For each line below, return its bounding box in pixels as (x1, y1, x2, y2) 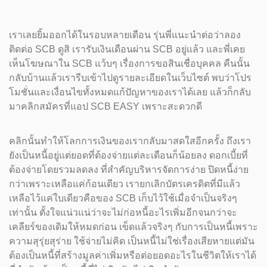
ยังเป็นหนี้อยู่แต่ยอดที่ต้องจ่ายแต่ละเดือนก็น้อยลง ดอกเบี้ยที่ (9, 150, 248, 160)
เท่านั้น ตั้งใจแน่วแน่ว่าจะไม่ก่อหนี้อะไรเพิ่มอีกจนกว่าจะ (9, 207, 237, 218)
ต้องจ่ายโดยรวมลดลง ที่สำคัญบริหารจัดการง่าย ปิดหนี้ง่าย (9, 164, 249, 175)
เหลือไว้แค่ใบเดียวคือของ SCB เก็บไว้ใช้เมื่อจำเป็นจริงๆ (9, 193, 237, 203)
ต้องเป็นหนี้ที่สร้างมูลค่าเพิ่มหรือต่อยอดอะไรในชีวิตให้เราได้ (9, 250, 256, 260)
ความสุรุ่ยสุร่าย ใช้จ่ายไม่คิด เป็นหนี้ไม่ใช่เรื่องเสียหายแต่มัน (9, 236, 254, 246)
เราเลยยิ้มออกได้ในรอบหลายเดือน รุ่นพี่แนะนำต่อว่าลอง (9, 30, 241, 40)
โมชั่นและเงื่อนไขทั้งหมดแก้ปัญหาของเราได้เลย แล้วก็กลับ (9, 87, 251, 97)
